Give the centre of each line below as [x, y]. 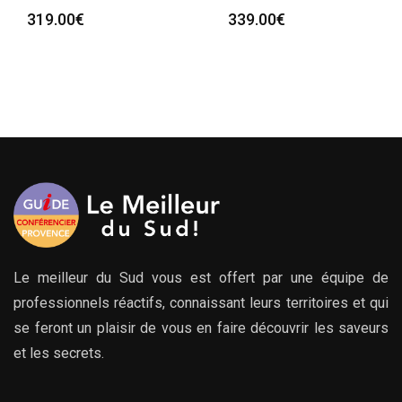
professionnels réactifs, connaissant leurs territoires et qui [201, 303]
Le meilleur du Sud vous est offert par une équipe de [201, 278]
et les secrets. [59, 354]
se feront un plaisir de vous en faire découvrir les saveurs [201, 328]
